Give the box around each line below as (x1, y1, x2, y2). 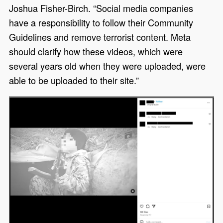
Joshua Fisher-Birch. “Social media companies (9, 1, 194, 15)
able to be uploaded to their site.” (9, 74, 139, 87)
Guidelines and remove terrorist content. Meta (9, 30, 191, 44)
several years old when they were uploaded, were (9, 59, 206, 73)
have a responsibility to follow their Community (9, 16, 194, 29)
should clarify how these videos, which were (9, 45, 183, 58)
